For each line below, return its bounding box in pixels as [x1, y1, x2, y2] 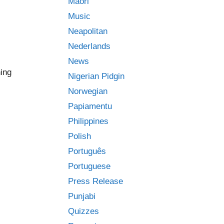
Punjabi [68, 191, 95, 201]
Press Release [68, 176, 123, 186]
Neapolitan [68, 26, 107, 36]
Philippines [68, 116, 108, 126]
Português [68, 146, 106, 156]
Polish [68, 131, 91, 141]
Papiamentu [68, 101, 112, 111]
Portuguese [68, 161, 110, 171]
